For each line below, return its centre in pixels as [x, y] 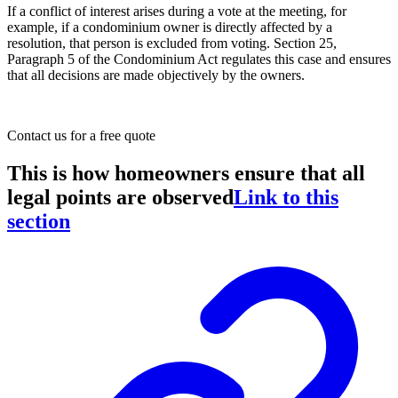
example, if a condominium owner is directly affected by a [170, 28]
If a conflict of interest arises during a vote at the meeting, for [177, 12]
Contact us [39, 136]
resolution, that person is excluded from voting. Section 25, [172, 44]
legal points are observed [120, 197]
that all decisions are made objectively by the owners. [156, 76]
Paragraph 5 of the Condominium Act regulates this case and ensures [199, 60]
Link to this [286, 197]
